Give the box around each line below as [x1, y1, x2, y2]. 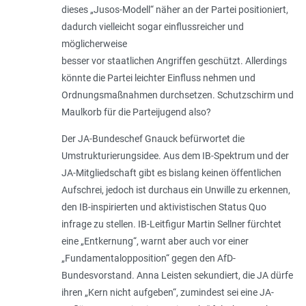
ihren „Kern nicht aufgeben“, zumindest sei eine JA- [61, 287, 274, 298]
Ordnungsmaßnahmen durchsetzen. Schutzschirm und [61, 89, 294, 101]
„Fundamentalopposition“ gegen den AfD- [61, 253, 236, 264]
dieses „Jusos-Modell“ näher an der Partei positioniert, [61, 4, 288, 16]
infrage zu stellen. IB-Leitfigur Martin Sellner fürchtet [61, 219, 281, 230]
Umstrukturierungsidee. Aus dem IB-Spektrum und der [61, 150, 289, 162]
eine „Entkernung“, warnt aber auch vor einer [61, 236, 249, 247]
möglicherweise [61, 38, 127, 50]
